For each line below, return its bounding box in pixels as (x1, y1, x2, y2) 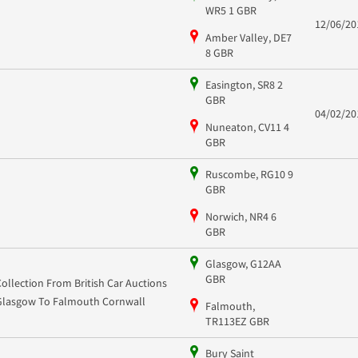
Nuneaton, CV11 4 (205, 119, 289, 134)
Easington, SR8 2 (205, 77, 283, 92)
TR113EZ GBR (205, 313, 269, 328)
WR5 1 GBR (205, 2, 257, 18)
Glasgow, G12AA (205, 256, 281, 271)
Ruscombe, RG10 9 (205, 166, 293, 181)
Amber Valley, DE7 (205, 30, 292, 45)
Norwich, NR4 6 (205, 209, 276, 224)
